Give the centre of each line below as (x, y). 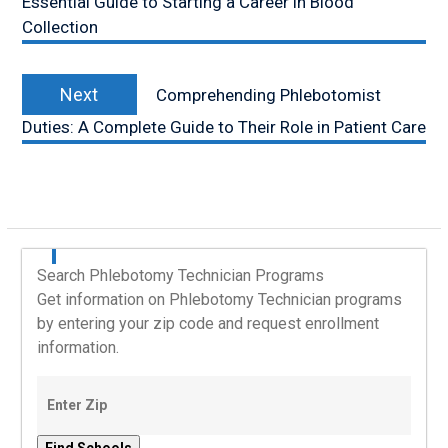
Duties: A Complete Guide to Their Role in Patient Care (223, 127)
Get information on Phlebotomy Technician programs (219, 300)
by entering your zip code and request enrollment (207, 324)
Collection (59, 27)
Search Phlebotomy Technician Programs (180, 276)
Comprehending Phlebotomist (268, 95)
